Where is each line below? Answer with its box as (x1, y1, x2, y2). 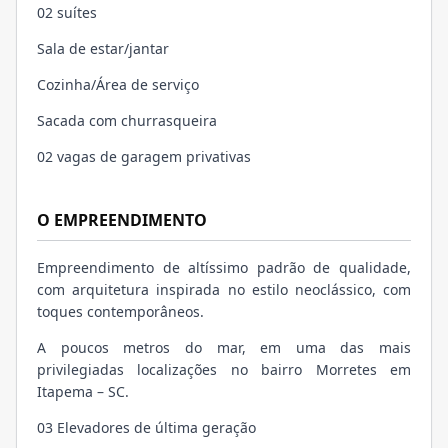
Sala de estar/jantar (37, 38, 169, 58)
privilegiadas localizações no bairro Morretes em (37, 359, 411, 379)
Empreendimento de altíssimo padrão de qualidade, (37, 257, 411, 277)
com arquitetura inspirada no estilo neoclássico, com (37, 279, 411, 299)
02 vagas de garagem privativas (37, 146, 251, 166)
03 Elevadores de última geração (37, 417, 256, 437)
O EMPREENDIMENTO (37, 208, 207, 231)
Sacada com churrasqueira (37, 110, 217, 130)
